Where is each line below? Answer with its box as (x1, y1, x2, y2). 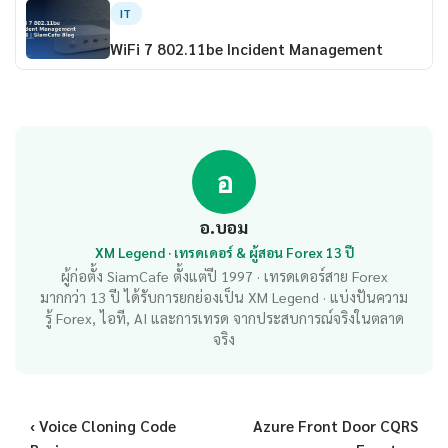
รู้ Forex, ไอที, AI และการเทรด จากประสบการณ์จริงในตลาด (44, 309, 404, 328)
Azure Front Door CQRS (253, 416, 418, 437)
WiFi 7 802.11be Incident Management (109, 38, 383, 59)
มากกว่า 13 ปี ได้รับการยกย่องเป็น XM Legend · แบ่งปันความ (40, 288, 408, 307)
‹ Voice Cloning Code (30, 416, 176, 437)
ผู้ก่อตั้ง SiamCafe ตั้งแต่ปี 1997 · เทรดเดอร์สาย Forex (60, 267, 388, 286)
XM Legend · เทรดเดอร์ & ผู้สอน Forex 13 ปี (94, 243, 354, 262)
